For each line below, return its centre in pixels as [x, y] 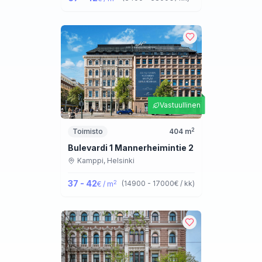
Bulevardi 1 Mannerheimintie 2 [130, 148]
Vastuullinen [180, 105]
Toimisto [87, 132]
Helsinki [120, 161]
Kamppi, [92, 161]
